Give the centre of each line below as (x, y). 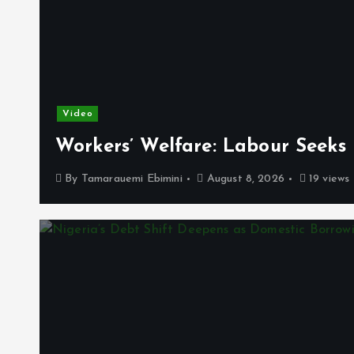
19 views (328, 179)
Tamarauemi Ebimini (132, 179)
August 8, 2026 (244, 179)
